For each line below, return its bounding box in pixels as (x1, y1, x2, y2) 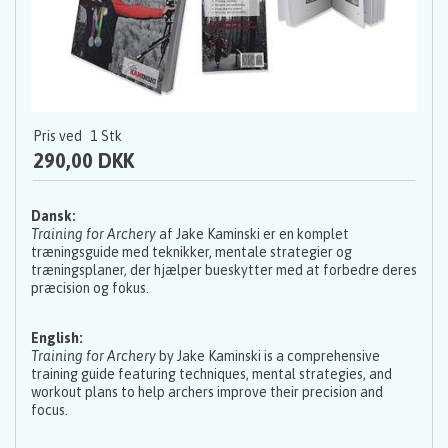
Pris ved (33, 128, 82, 145)
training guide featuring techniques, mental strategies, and (31, 366, 392, 383)
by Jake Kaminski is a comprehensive (156, 348, 380, 365)
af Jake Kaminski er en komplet (156, 226, 349, 243)
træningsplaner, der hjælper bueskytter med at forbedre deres (31, 262, 417, 279)
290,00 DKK (33, 149, 134, 173)
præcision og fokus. (31, 280, 149, 297)
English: (31, 330, 83, 347)
